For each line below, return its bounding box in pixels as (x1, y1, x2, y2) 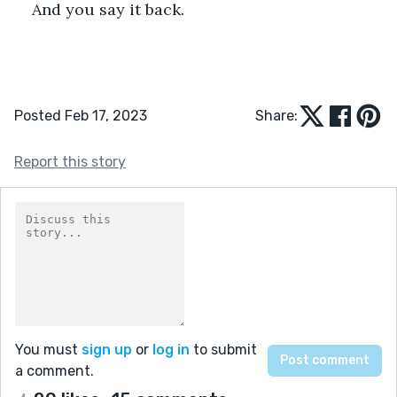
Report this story (14, 152, 126, 170)
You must (15, 340, 82, 358)
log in (152, 340, 190, 358)
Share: (255, 106, 298, 124)
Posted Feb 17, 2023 (14, 106, 147, 124)
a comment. (15, 362, 94, 379)
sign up (82, 340, 132, 358)
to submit (190, 340, 257, 358)
